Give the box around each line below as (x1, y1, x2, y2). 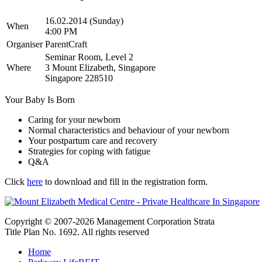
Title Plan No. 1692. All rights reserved (5, 226, 149, 237)
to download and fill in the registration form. (43, 176, 208, 187)
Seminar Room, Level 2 (45, 51, 133, 62)
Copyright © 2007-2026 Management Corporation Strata (5, 216, 215, 226)
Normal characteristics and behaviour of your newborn (28, 125, 229, 135)
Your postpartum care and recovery (28, 135, 157, 146)
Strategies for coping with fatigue (28, 146, 150, 156)
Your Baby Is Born (5, 94, 75, 105)
